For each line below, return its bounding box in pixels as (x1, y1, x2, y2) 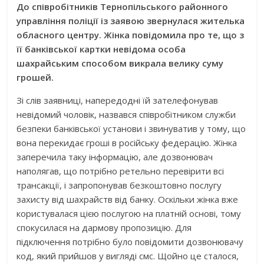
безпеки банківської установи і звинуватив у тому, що (16, 123, 246, 134)
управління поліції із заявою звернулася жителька (16, 15, 245, 27)
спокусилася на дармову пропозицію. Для (16, 222, 192, 233)
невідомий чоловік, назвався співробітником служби (16, 108, 236, 120)
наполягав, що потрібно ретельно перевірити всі (16, 165, 225, 177)
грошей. (16, 71, 54, 83)
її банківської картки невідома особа (16, 43, 186, 55)
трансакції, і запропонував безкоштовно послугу (16, 179, 222, 191)
